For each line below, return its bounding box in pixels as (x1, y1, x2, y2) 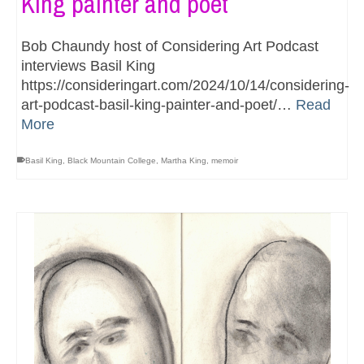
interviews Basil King (21, 57, 155, 74)
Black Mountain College (67, 155, 156, 165)
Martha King (161, 155, 206, 165)
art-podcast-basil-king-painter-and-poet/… (21, 96, 296, 113)
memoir (211, 155, 238, 165)
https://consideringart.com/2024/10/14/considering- (21, 76, 349, 93)
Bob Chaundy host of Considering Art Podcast (21, 37, 318, 54)
